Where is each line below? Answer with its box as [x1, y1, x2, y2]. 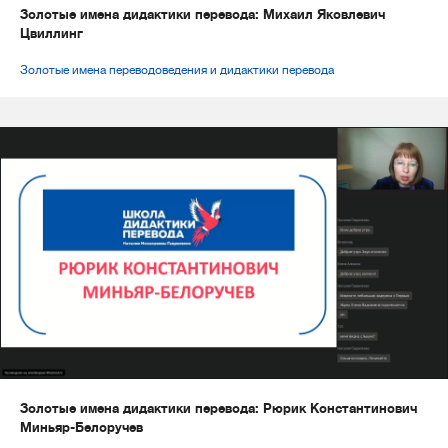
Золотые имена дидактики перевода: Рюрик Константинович [20, 401, 417, 417]
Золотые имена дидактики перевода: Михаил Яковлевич [20, 7, 385, 23]
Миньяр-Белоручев [20, 420, 143, 436]
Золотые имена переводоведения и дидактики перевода [20, 63, 334, 78]
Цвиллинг [20, 26, 83, 42]
